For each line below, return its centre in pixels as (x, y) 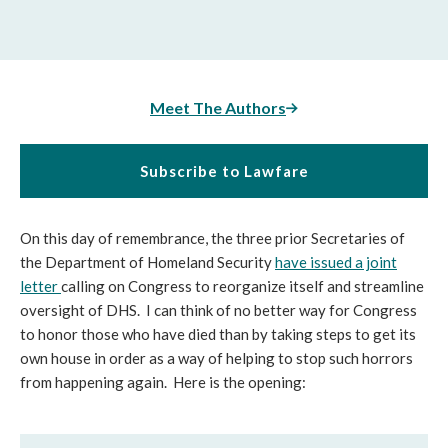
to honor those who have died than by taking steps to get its (218, 334)
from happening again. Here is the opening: (163, 382)
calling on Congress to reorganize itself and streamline (242, 286)
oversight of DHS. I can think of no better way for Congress (218, 310)
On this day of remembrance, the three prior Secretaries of (212, 238)
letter (40, 286)
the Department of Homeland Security (147, 262)
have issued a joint (336, 262)
